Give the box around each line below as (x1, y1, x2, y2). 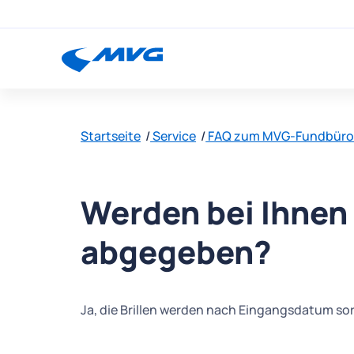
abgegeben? (81, 230, 272, 273)
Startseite (81, 127, 141, 145)
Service (150, 127, 197, 145)
